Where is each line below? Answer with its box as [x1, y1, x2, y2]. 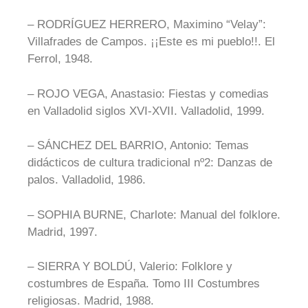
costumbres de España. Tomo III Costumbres [27, 277, 260, 290]
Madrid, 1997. [27, 225, 98, 239]
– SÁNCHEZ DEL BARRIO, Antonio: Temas [27, 139, 249, 152]
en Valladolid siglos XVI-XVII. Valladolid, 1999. [27, 104, 265, 118]
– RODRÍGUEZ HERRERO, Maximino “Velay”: [27, 18, 266, 31]
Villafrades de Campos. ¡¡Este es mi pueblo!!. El [27, 35, 275, 48]
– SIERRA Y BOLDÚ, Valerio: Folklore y [27, 260, 232, 273]
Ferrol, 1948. [27, 52, 93, 65]
